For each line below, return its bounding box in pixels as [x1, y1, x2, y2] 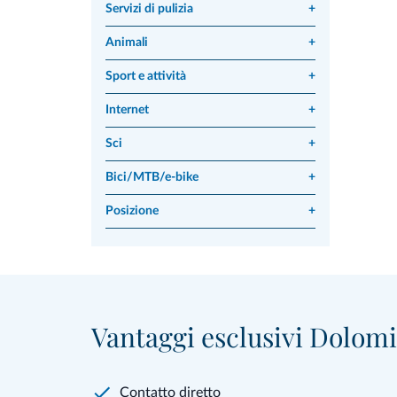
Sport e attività [105, 70, 186, 82]
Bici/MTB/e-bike [105, 171, 198, 183]
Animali [105, 36, 148, 49]
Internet [105, 104, 149, 116]
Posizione [105, 205, 159, 217]
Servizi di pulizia [105, 3, 193, 15]
